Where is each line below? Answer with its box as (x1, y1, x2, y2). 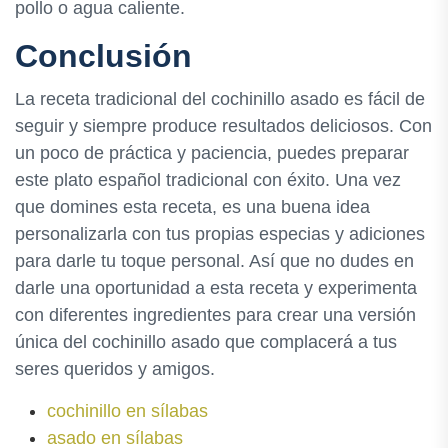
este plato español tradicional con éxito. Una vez (15, 169, 401, 190)
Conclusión (15, 37, 192, 74)
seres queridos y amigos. (15, 358, 215, 379)
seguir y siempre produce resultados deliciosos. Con (15, 115, 432, 136)
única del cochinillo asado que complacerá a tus (15, 331, 397, 352)
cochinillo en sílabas (47, 400, 208, 421)
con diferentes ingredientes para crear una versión (15, 304, 416, 325)
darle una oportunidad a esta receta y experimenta (15, 277, 417, 298)
